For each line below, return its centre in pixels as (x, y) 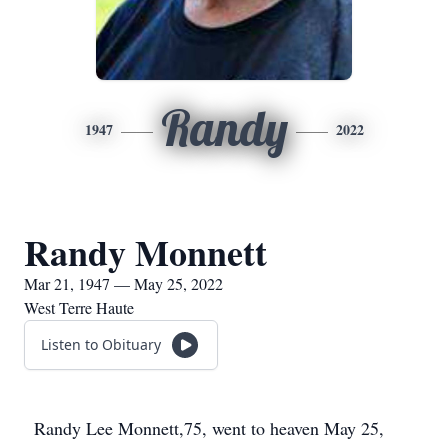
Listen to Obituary (101, 344)
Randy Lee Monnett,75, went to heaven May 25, (209, 428)
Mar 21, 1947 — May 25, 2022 (123, 283)
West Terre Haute (79, 307)
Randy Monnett (145, 252)
